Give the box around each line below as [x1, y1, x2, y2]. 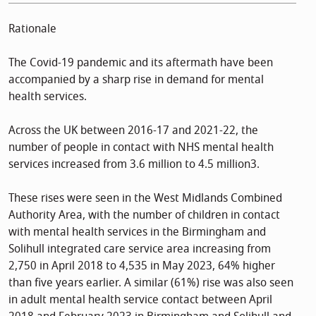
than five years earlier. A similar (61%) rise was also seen [8, 274, 293, 291]
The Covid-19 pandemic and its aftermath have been [8, 54, 273, 71]
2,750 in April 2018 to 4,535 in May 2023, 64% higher [8, 257, 275, 274]
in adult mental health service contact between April [8, 291, 272, 308]
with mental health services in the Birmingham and [8, 223, 266, 241]
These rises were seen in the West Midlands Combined [8, 189, 282, 207]
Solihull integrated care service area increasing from [8, 240, 271, 257]
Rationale [8, 20, 56, 37]
